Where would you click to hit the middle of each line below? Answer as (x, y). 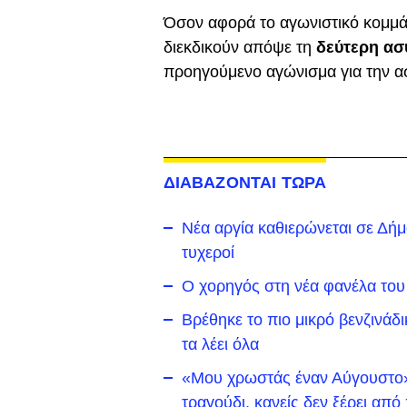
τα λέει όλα (220, 344)
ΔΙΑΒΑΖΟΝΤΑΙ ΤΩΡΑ (245, 183)
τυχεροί (208, 253)
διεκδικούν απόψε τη (239, 47)
